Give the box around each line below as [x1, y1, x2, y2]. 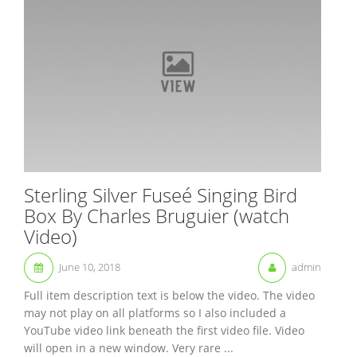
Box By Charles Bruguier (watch [24, 202, 289, 229]
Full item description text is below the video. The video [24, 287, 315, 303]
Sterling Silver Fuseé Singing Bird [24, 181, 297, 208]
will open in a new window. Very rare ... [24, 339, 233, 355]
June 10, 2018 [59, 259, 120, 274]
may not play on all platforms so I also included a [24, 304, 286, 320]
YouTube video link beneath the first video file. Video [24, 322, 304, 338]
